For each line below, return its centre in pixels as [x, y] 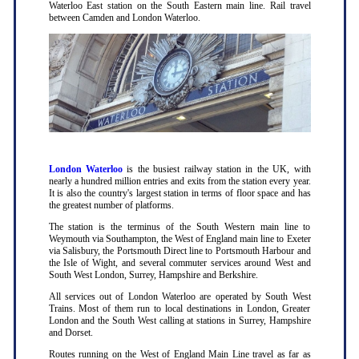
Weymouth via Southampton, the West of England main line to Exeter [179, 239]
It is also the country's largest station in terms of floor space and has [179, 194]
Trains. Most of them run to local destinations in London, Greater [179, 309]
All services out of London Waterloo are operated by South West [179, 297]
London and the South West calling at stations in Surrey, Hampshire [179, 321]
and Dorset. [71, 333]
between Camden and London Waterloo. [124, 18]
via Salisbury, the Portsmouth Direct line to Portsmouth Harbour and [179, 251]
